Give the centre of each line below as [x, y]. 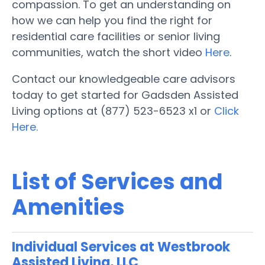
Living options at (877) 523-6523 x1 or [113, 111]
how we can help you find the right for [112, 20]
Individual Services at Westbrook [121, 247]
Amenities [68, 207]
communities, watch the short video [109, 52]
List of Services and [117, 182]
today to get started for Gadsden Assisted [125, 95]
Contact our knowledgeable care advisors [124, 79]
